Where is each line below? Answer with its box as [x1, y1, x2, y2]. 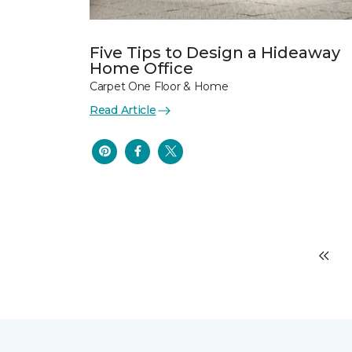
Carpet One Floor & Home [90, 79, 229, 93]
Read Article [90, 103, 156, 117]
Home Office [90, 59, 193, 78]
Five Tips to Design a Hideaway [90, 43, 340, 62]
